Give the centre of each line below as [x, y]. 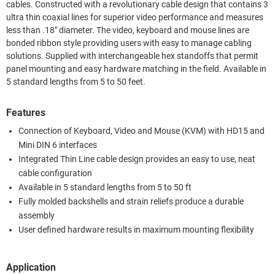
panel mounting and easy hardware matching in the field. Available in [136, 69]
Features [26, 112]
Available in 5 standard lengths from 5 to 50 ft [105, 187]
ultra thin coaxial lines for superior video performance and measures [135, 17]
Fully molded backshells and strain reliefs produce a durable [131, 201]
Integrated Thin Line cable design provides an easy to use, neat [137, 159]
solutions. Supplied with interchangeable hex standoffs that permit [132, 56]
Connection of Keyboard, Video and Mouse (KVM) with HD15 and [141, 131]
